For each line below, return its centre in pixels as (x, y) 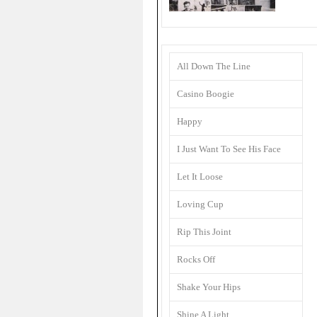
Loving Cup (200, 204)
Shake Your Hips (209, 287)
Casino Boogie (206, 94)
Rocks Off (196, 259)
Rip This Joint (204, 232)
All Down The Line (214, 66)
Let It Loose (200, 177)
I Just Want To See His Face (229, 149)
